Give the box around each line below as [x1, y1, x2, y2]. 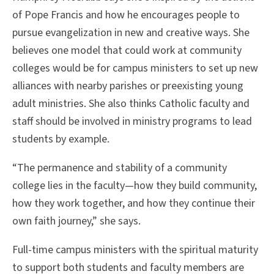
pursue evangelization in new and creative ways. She [12, 25, 250, 41]
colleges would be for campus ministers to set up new [12, 61, 258, 76]
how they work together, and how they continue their [12, 196, 255, 212]
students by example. [12, 131, 112, 147]
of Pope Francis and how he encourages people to [12, 7, 240, 23]
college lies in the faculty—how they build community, [12, 178, 257, 194]
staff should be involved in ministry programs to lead [12, 114, 252, 130]
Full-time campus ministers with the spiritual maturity [12, 242, 258, 258]
